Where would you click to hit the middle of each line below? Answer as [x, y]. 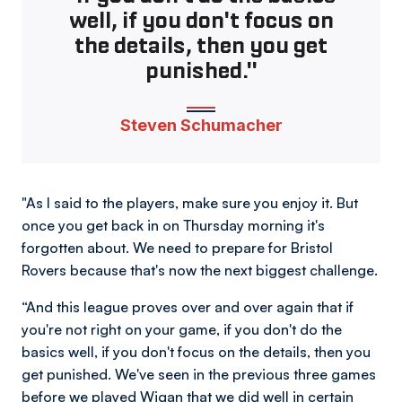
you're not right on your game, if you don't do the [182, 329]
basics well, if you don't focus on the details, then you [196, 352]
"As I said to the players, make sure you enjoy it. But [190, 203]
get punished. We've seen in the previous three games [199, 374]
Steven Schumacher [201, 125]
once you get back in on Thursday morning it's [173, 225]
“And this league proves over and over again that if [188, 307]
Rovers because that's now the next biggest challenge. [200, 270]
